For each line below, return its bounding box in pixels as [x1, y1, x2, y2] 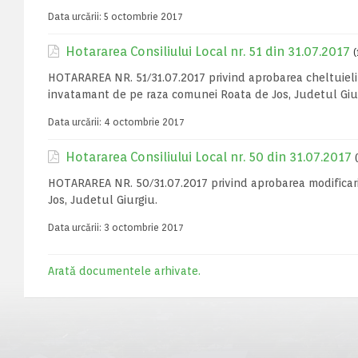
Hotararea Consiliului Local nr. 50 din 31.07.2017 [66, 149, 352, 165]
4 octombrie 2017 [104, 116, 185, 128]
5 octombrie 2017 [104, 10, 183, 22]
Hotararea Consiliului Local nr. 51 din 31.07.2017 [66, 44, 350, 59]
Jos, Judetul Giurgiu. [48, 193, 157, 206]
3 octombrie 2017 [104, 221, 184, 233]
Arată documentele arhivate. [48, 265, 201, 277]
